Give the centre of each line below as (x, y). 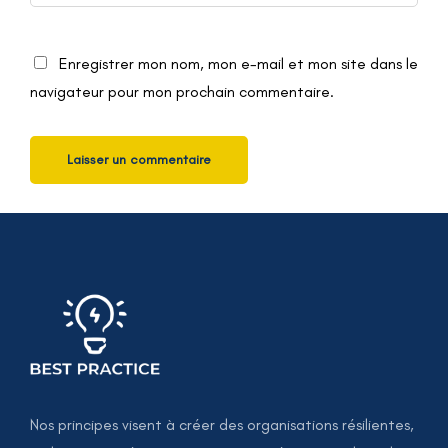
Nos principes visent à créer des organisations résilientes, (222, 424)
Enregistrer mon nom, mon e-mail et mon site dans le (238, 64)
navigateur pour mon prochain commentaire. (182, 92)
